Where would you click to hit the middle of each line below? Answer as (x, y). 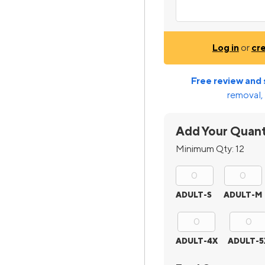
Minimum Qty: (205, 149)
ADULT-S (193, 195)
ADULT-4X (196, 241)
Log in (225, 48)
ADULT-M (243, 195)
